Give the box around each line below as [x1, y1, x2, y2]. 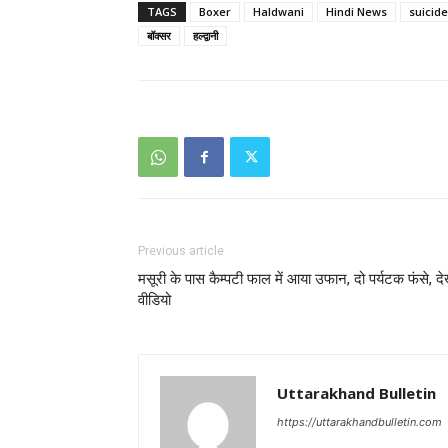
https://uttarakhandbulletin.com [277, 415, 442, 429]
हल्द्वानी [193, 28, 218, 43]
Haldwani [253, 4, 304, 19]
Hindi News [326, 4, 387, 19]
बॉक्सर [147, 28, 171, 43]
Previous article [138, 244, 224, 258]
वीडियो [138, 291, 171, 309]
